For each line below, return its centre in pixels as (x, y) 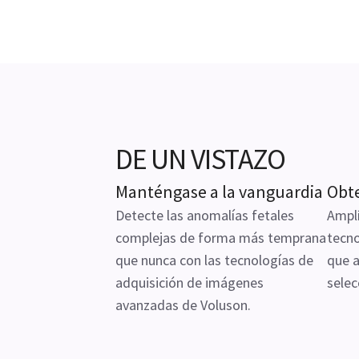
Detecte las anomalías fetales (205, 215)
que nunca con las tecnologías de (214, 260)
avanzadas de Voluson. (183, 305)
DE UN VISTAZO (200, 159)
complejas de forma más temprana (221, 238)
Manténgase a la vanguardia (219, 192)
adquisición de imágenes (190, 282)
